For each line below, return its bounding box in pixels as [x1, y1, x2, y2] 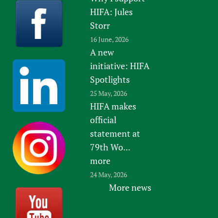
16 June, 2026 [90, 34, 129, 44]
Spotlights [90, 73, 130, 85]
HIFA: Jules [90, 5, 133, 18]
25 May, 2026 [90, 88, 127, 98]
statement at [90, 127, 141, 139]
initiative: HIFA [90, 59, 150, 72]
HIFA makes [90, 100, 137, 112]
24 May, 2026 [90, 169, 127, 179]
